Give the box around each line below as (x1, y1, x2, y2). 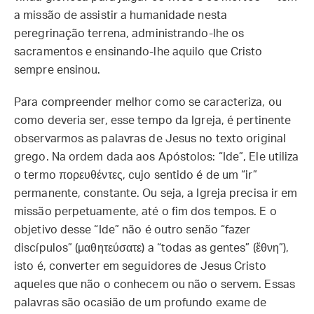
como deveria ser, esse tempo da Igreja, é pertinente (14, 115, 292, 126)
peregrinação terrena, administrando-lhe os (14, 28, 245, 39)
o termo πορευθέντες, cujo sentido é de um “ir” (14, 170, 257, 181)
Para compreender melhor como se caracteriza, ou (14, 97, 282, 108)
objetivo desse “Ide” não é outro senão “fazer (14, 224, 251, 235)
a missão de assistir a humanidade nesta (14, 10, 227, 21)
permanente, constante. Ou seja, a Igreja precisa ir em (14, 188, 298, 199)
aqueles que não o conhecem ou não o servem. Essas (14, 279, 295, 290)
